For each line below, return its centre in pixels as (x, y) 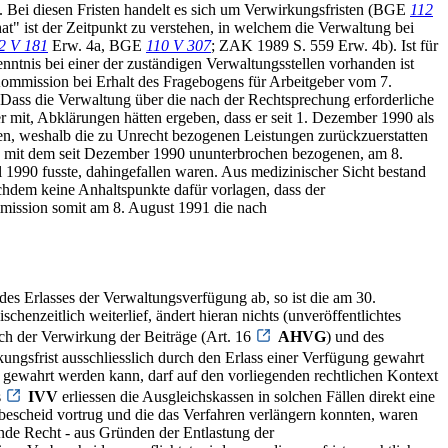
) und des (355, 337)
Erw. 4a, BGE (97, 46)
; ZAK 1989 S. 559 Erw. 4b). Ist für (324, 46)
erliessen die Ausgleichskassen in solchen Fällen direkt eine (246, 397)
